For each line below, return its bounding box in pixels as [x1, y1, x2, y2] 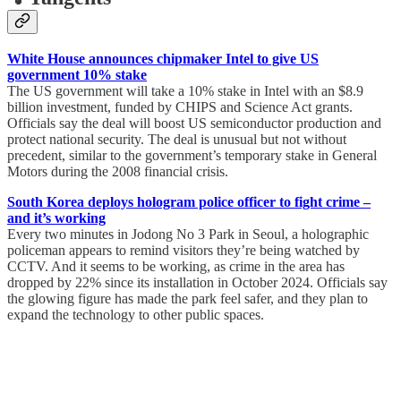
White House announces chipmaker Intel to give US [7, 51, 319, 67]
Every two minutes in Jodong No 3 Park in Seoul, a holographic [7, 226, 369, 243]
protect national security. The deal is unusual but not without [7, 132, 346, 148]
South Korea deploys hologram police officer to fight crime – [7, 194, 371, 210]
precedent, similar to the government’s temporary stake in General [7, 148, 377, 164]
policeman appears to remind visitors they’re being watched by [7, 243, 360, 259]
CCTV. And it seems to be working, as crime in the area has [7, 259, 345, 275]
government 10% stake [7, 67, 147, 83]
